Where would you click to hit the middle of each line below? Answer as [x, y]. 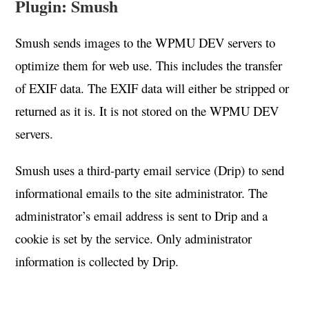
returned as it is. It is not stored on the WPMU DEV [147, 111]
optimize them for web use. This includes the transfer [149, 65]
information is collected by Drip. [97, 261]
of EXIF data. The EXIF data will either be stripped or [152, 88]
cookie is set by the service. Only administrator [134, 238]
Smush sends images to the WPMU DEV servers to [146, 42]
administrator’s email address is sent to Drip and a [142, 216]
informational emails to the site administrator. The [142, 193]
